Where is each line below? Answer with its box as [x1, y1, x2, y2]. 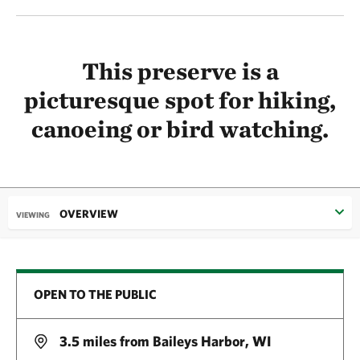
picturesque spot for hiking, [24, 85, 336, 114]
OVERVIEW [59, 207, 118, 221]
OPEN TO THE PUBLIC [34, 287, 157, 302]
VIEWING [16, 210, 51, 220]
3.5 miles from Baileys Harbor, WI [56, 333, 271, 350]
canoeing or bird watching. [31, 114, 329, 143]
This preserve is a [81, 56, 279, 85]
